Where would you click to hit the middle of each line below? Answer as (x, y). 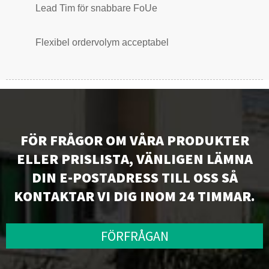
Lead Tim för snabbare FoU (94, 8)
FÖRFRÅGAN (134, 236)
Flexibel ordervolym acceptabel (102, 43)
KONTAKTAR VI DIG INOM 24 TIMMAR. (134, 196)
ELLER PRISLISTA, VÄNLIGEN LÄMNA (134, 159)
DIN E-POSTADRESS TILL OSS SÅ (134, 178)
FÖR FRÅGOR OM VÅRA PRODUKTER (134, 141)
